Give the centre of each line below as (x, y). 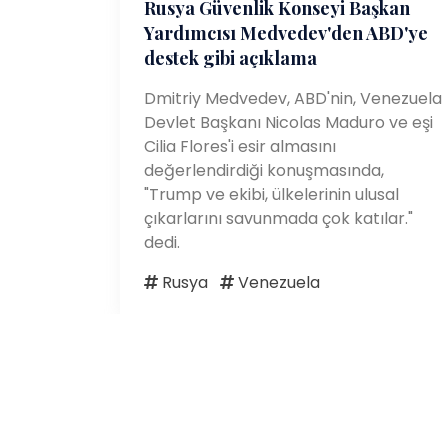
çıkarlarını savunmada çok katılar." (278, 218)
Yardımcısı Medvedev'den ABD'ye (286, 32)
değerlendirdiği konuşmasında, (264, 170)
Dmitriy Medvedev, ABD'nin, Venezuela (293, 98)
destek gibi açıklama (230, 57)
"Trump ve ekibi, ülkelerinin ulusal (271, 194)
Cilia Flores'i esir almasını (240, 146)
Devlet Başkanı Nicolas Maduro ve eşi (288, 122)
